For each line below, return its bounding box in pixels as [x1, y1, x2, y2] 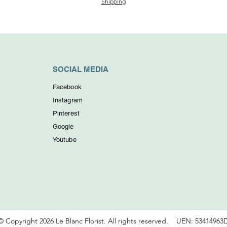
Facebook [52, 83, 82, 91]
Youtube [52, 136, 77, 144]
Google [52, 123, 74, 131]
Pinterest [52, 109, 80, 118]
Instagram [52, 96, 83, 104]
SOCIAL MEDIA [52, 65, 108, 74]
